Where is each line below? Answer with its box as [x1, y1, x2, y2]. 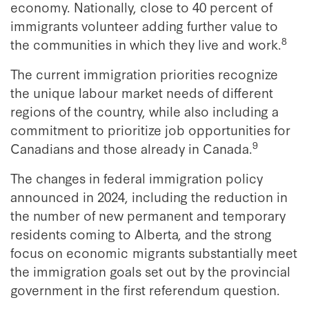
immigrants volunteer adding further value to [10, 16, 278, 34]
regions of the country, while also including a [10, 101, 279, 120]
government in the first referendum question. [10, 280, 283, 299]
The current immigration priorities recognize [10, 64, 278, 83]
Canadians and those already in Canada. [10, 139, 252, 157]
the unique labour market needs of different [10, 83, 273, 101]
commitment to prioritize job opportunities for [10, 120, 290, 139]
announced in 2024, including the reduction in [10, 187, 288, 206]
